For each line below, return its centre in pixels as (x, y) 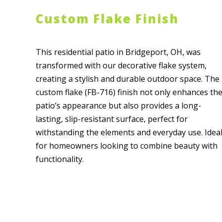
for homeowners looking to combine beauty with (127, 146)
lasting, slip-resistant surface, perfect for (112, 119)
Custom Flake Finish (107, 19)
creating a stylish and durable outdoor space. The (128, 79)
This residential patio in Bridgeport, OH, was (118, 52)
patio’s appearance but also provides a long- (118, 106)
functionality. (60, 159)
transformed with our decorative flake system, (121, 65)
